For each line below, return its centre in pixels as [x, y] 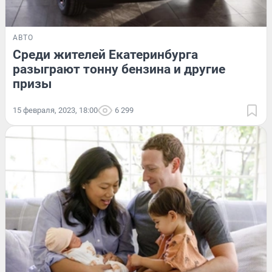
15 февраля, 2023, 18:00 [55, 110]
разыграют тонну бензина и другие [119, 70]
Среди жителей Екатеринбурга [105, 55]
